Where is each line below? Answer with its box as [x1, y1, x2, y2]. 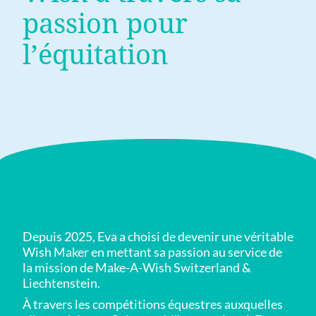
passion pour [23, 8, 188, 39]
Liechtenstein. [23, 274, 100, 291]
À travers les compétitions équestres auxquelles [23, 296, 283, 312]
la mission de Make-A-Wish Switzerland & [23, 259, 251, 275]
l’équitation [23, 39, 169, 71]
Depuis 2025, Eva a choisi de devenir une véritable [23, 228, 293, 244]
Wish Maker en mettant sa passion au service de [23, 243, 282, 260]
